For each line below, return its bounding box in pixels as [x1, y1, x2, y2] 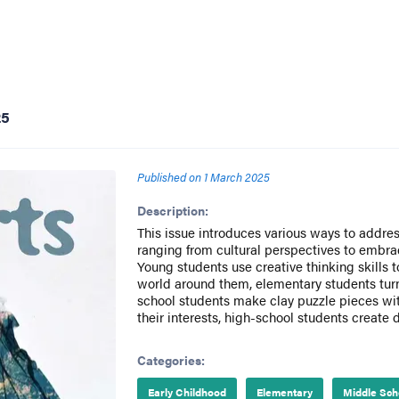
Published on [136, 168, 201, 185]
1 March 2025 [203, 168, 270, 185]
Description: [136, 201, 208, 219]
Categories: [136, 351, 205, 369]
